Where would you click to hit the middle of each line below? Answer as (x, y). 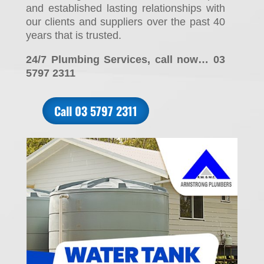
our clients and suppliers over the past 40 (125, 22)
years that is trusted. (73, 36)
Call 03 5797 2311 (95, 111)
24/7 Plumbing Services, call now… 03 (125, 60)
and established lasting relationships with (125, 9)
